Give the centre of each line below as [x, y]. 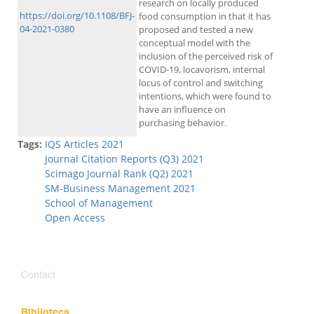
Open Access [75, 218]
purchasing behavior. [183, 123]
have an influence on [182, 110]
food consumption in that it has [205, 16]
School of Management [99, 203]
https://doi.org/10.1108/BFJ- [77, 16]
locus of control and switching [201, 83]
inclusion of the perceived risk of [206, 56]
